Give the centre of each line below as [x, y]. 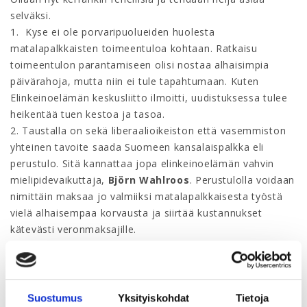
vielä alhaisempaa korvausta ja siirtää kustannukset [136, 213]
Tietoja [252, 297]
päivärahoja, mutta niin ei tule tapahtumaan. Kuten [135, 81]
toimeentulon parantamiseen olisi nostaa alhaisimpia [140, 65]
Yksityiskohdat [153, 297]
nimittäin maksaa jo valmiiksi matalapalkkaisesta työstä [147, 196]
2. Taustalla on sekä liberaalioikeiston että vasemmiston [148, 131]
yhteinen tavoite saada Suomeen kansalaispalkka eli [137, 147]
